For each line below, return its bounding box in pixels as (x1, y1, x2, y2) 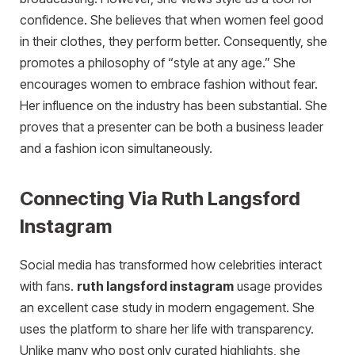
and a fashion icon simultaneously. (20, 141, 212, 157)
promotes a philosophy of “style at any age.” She (20, 55, 296, 71)
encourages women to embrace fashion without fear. (20, 77, 318, 93)
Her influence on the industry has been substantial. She (20, 98, 327, 114)
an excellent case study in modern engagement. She (20, 300, 315, 316)
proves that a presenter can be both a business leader (20, 120, 323, 136)
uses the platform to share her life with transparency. (20, 322, 314, 338)
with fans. (20, 279, 77, 295)
